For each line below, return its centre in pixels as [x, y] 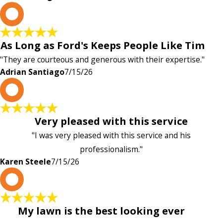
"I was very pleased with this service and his [111, 135]
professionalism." [111, 149]
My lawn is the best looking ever [101, 210]
